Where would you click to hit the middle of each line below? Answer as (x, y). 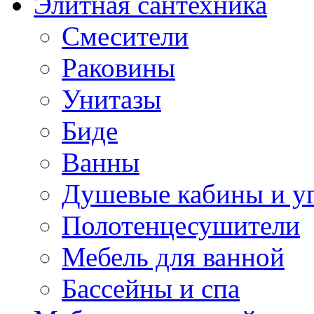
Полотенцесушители (181, 225)
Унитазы (111, 99)
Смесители (125, 36)
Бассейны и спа (151, 288)
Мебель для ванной (173, 257)
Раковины (118, 68)
